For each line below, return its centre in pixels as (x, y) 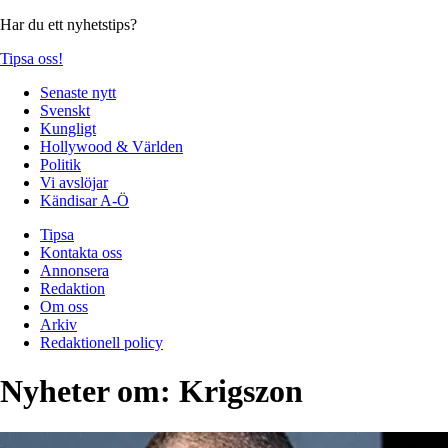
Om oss (64, 306)
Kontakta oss (81, 252)
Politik (60, 164)
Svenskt (65, 110)
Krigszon (241, 391)
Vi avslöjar (74, 182)
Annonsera (74, 270)
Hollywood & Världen (111, 146)
